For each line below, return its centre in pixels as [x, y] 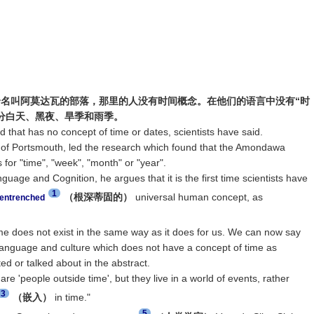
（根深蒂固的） [98, 197]
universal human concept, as [197, 197]
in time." [72, 297]
